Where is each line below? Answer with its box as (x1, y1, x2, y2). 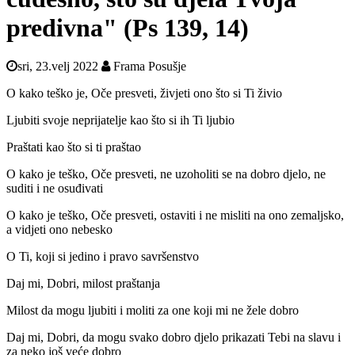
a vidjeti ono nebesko (6, 223, 116, 237)
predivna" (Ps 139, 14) (6, 13, 249, 43)
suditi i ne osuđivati (6, 181, 106, 196)
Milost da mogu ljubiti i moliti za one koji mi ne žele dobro (6, 303, 299, 318)
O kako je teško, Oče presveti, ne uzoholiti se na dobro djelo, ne (6, 167, 326, 181)
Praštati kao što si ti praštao (6, 140, 144, 155)
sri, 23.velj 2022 (17, 59, 98, 74)
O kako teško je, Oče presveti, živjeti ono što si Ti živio (6, 86, 285, 101)
